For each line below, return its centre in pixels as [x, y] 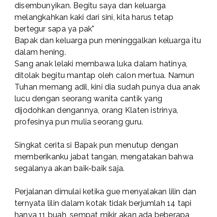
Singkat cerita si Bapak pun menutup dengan [96, 145]
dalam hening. [40, 52]
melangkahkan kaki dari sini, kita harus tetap [94, 17]
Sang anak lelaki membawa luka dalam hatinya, [101, 64]
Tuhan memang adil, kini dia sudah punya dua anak [108, 87]
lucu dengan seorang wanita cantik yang [88, 99]
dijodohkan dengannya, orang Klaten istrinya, [97, 110]
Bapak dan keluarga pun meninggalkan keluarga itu [108, 41]
